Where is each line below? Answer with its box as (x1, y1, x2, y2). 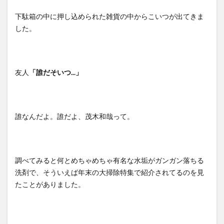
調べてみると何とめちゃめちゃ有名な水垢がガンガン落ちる (15, 156, 204, 165)
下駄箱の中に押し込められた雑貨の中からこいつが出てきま (15, 12, 204, 21)
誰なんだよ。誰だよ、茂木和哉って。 (15, 112, 134, 121)
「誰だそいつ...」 (29, 68, 82, 77)
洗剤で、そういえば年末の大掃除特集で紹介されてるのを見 (15, 168, 204, 177)
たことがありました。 (15, 180, 85, 189)
